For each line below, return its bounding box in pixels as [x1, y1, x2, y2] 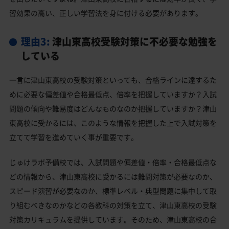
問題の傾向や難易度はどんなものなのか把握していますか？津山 [9, 103, 217, 114]
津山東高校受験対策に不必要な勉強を [50, 34, 217, 49]
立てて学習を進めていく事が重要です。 [9, 132, 138, 143]
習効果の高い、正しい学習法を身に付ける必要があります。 [9, 8, 202, 18]
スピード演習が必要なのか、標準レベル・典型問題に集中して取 [9, 186, 217, 196]
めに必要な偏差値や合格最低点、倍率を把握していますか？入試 [9, 89, 217, 100]
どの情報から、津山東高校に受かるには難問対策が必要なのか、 [9, 171, 217, 182]
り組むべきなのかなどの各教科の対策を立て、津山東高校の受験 [9, 200, 217, 211]
